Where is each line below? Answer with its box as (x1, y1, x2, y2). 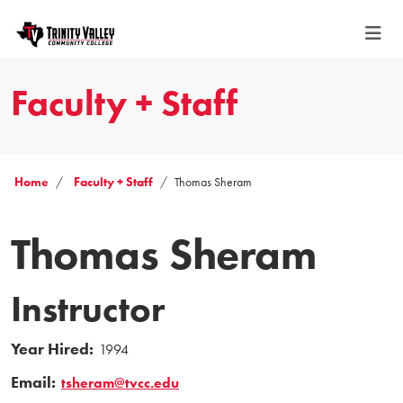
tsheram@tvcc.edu (61, 373, 179, 391)
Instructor (11, 286, 165, 330)
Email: (11, 372, 56, 392)
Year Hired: (11, 338, 94, 359)
